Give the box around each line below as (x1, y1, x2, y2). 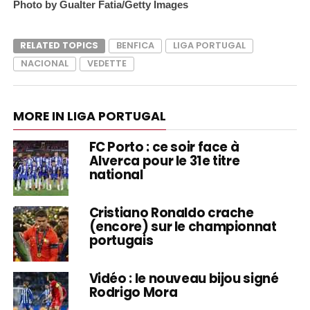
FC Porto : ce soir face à (89, 138, 239, 156)
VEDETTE (86, 57, 127, 69)
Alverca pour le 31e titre (89, 152, 240, 170)
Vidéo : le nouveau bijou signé (89, 269, 279, 287)
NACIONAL (20, 57, 69, 69)
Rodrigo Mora (89, 283, 178, 301)
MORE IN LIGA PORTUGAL (12, 107, 166, 125)
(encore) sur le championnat (89, 217, 277, 235)
